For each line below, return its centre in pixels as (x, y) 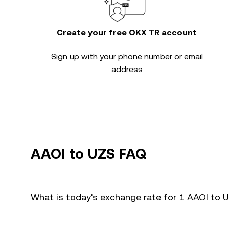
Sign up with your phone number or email (127, 56)
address (127, 69)
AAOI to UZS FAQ (89, 154)
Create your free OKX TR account (127, 32)
